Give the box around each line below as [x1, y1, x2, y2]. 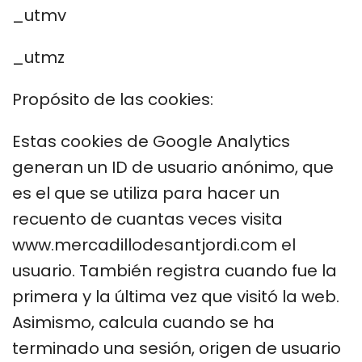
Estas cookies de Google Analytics [12, 129, 290, 153]
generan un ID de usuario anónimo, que [12, 155, 334, 179]
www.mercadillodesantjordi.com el [12, 233, 296, 256]
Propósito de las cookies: [12, 87, 213, 111]
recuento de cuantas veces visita [12, 207, 283, 230]
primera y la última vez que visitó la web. [12, 284, 339, 308]
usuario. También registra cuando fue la [12, 259, 337, 282]
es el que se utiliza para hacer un [12, 181, 280, 204]
